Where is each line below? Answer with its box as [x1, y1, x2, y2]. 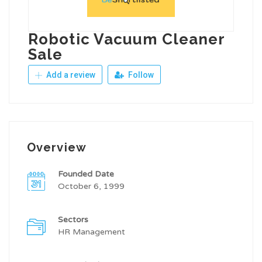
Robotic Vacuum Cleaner [28, 30, 225, 49]
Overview [27, 140, 87, 155]
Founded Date [58, 169, 114, 180]
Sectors [58, 215, 88, 225]
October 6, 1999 [58, 181, 125, 192]
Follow [126, 70, 154, 80]
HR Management [58, 227, 125, 237]
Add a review [44, 70, 95, 80]
